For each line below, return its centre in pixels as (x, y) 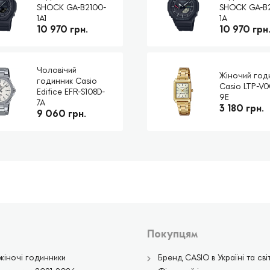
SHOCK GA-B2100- (71, 7)
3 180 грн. (242, 108)
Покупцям (172, 233)
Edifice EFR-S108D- (71, 91)
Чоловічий (56, 70)
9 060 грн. (61, 113)
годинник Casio (67, 80)
